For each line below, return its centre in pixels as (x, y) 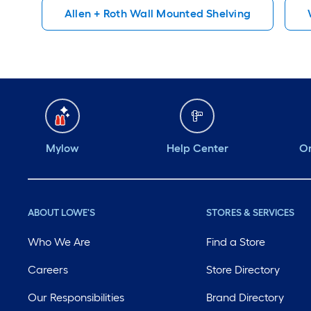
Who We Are (59, 242)
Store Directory (243, 270)
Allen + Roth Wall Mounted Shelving (158, 14)
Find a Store (236, 242)
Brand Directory (245, 297)
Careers (48, 270)
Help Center (197, 148)
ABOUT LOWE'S (61, 213)
